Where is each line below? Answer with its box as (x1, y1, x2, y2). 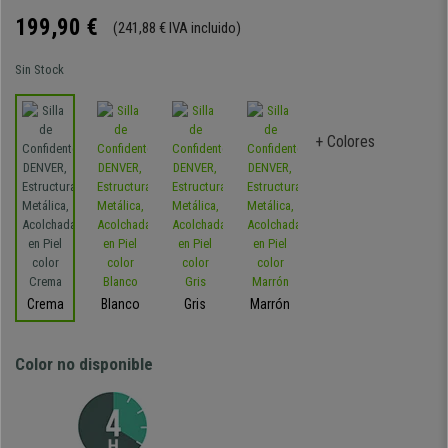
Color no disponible (15, 354, 153, 374)
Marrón (250, 296, 290, 312)
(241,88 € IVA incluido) (113, 19, 241, 37)
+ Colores (315, 132, 375, 151)
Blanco (100, 296, 140, 312)
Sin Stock (15, 62, 64, 77)
